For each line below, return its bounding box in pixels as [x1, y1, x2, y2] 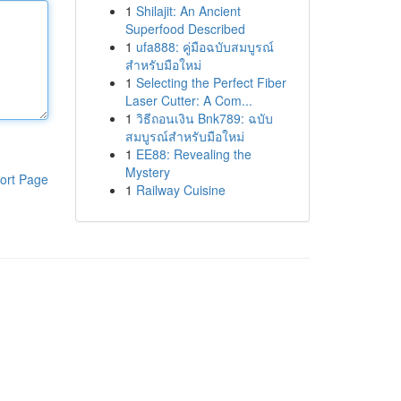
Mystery [124, 163, 170, 181]
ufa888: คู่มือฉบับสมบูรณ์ [135, 38, 274, 55]
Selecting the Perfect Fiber [135, 73, 286, 91]
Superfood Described [124, 20, 245, 38]
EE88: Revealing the [135, 145, 252, 163]
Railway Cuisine [135, 181, 226, 199]
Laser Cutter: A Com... [124, 91, 252, 109]
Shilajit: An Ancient [135, 2, 241, 20]
